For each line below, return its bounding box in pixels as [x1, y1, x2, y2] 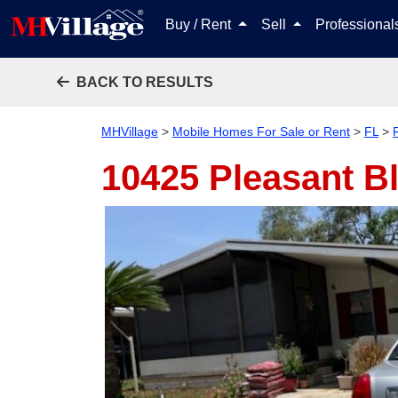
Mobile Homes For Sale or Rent [172, 124, 350, 139]
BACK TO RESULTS [76, 75, 213, 90]
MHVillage [101, 124, 158, 139]
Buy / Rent [165, 17, 235, 32]
